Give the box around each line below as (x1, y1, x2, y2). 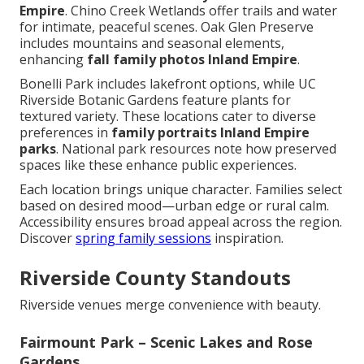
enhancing (19, 50, 87, 69)
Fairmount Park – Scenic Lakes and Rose (19, 332, 313, 353)
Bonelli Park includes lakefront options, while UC (19, 75, 316, 93)
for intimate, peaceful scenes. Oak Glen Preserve (19, 18, 314, 37)
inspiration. (211, 229, 284, 248)
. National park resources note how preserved (56, 140, 336, 158)
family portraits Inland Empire (111, 123, 310, 142)
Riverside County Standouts (19, 264, 291, 292)
